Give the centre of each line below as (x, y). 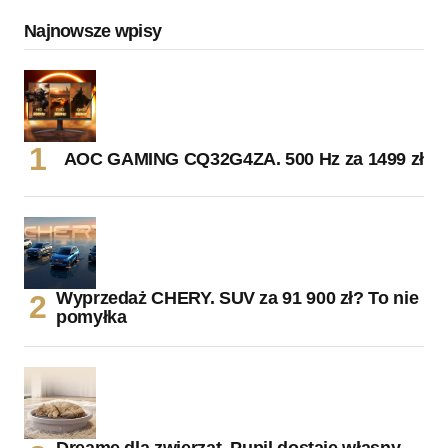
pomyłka (91, 316)
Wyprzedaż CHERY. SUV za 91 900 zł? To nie (237, 297)
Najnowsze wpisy (93, 30)
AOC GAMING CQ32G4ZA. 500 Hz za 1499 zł (243, 158)
